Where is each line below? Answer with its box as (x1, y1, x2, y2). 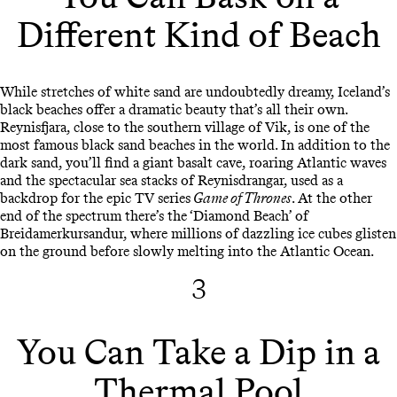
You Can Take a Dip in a (17, 331, 380, 374)
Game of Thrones (191, 190, 292, 207)
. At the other (292, 190, 372, 207)
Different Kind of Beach (16, 12, 381, 56)
